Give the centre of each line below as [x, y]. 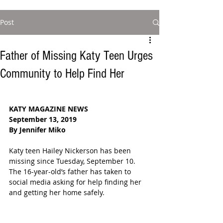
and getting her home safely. [57, 192]
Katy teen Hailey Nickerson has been [71, 151]
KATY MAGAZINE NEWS [49, 109]
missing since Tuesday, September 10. [74, 161]
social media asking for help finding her [76, 182]
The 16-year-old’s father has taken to [71, 171]
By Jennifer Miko [37, 130]
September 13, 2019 [43, 119]
